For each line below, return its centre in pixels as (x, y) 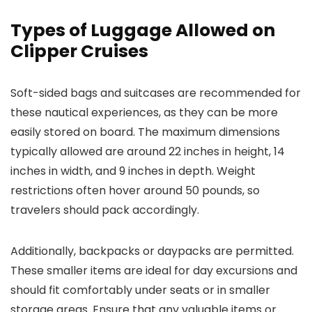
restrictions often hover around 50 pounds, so (135, 190)
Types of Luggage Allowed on (143, 30)
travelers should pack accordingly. (105, 210)
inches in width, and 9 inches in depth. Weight (133, 171)
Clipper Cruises (79, 51)
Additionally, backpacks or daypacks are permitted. (152, 251)
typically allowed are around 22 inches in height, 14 (148, 151)
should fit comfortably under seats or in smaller (140, 290)
